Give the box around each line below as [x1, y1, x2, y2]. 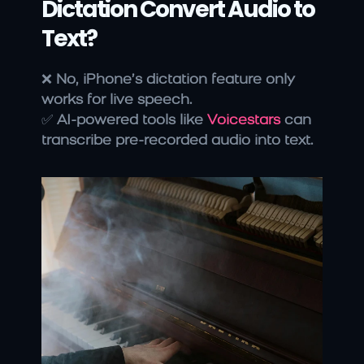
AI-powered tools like [57, 114, 207, 128]
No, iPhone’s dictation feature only [56, 73, 295, 88]
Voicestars [207, 114, 280, 128]
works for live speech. [41, 93, 193, 108]
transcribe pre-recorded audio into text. [41, 134, 314, 149]
